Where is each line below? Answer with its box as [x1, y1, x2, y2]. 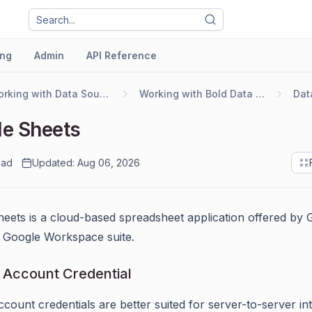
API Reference [86, 49, 157, 61]
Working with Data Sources [100, 88, 109, 100]
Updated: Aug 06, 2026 [32, 156, 140, 169]
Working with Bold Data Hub [255, 88, 265, 100]
